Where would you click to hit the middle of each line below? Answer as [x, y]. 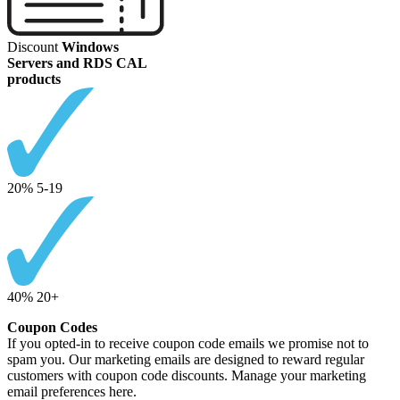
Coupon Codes [52, 328]
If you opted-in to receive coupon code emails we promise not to [188, 344]
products [34, 79]
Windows [90, 47]
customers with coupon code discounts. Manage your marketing [187, 376]
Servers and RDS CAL [77, 63]
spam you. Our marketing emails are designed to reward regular [186, 360]
